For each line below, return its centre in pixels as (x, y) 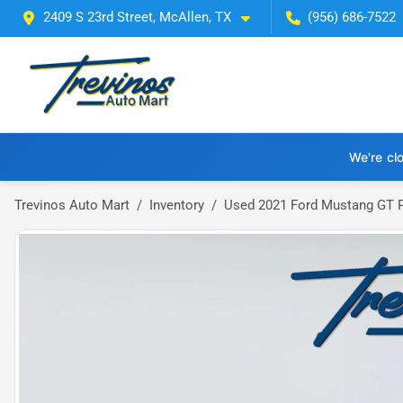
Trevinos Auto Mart (72, 205)
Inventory (177, 205)
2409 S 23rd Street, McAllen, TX (137, 17)
